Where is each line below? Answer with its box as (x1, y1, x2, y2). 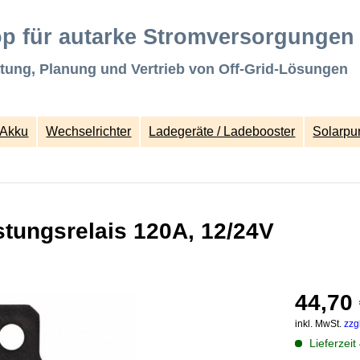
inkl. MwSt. (294, 318, 344, 329)
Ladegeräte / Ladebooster (149, 125, 296, 138)
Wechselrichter (46, 125, 132, 138)
